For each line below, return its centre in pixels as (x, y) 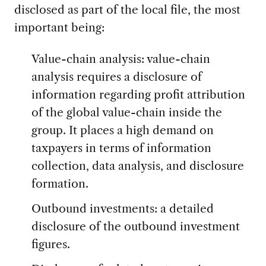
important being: (59, 27)
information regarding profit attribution (138, 94)
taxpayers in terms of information (121, 148)
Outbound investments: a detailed (122, 208)
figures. (50, 244)
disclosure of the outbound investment (135, 226)
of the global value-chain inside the (126, 112)
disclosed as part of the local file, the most (127, 9)
